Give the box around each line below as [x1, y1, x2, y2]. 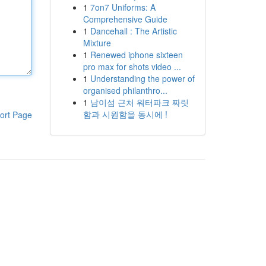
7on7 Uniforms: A [90, 1, 156, 13]
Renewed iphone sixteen [90, 49, 183, 61]
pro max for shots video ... [83, 61, 181, 72]
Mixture [83, 37, 111, 49]
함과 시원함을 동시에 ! [83, 108, 167, 120]
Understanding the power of [90, 72, 195, 84]
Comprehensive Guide [83, 13, 167, 25]
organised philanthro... [83, 84, 167, 96]
